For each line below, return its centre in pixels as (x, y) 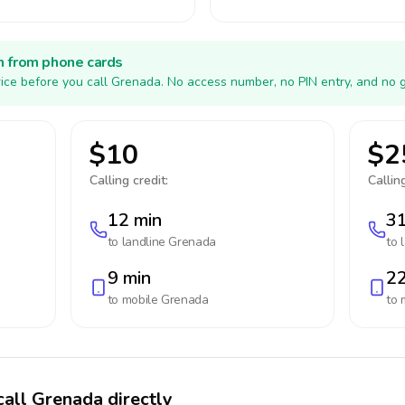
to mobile (134, 300)
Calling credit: (128, 180)
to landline (138, 242)
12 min (134, 220)
